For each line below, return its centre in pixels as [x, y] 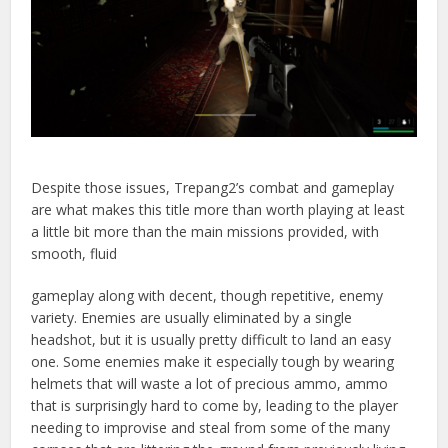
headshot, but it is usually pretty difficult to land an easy [211, 340]
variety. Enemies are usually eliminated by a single [192, 318]
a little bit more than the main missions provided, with [205, 232]
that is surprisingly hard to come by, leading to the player [215, 406]
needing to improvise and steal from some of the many [211, 428]
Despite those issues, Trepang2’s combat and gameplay [213, 188]
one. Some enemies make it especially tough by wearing [213, 362]
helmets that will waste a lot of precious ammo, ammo [210, 384]
